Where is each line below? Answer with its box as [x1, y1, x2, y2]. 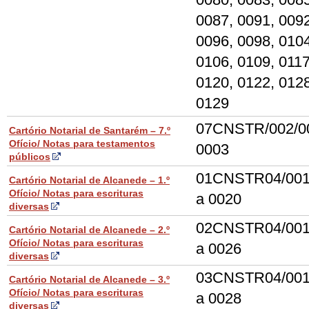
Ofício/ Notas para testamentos [9, 138, 155, 149]
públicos [9, 151, 50, 162]
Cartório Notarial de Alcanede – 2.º [9, 224, 170, 235]
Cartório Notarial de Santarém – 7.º [9, 125, 170, 136]
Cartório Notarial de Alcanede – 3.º [9, 274, 170, 285]
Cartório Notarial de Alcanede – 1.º [9, 175, 170, 186]
